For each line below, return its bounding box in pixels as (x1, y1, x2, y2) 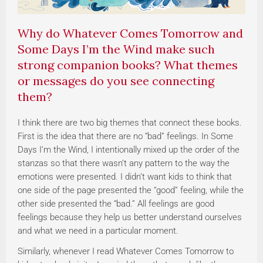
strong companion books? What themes (18, 58, 238, 73)
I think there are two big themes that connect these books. (18, 117, 242, 129)
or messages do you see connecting (18, 73, 214, 89)
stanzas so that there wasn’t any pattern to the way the (18, 158, 230, 169)
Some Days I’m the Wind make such (18, 42, 215, 57)
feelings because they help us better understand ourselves (18, 212, 242, 223)
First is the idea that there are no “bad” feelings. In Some (18, 131, 233, 142)
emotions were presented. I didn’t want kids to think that (18, 171, 232, 183)
